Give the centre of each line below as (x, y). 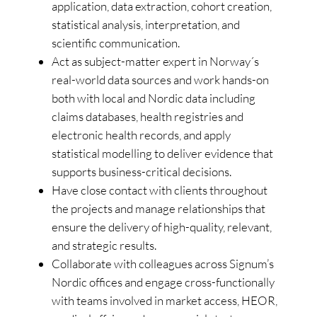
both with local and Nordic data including (154, 98)
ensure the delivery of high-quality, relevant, (162, 226)
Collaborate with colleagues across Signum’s (163, 263)
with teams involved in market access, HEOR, (165, 300)
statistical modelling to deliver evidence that (162, 153)
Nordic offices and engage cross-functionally (163, 282)
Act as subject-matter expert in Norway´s (155, 61)
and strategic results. (104, 245)
